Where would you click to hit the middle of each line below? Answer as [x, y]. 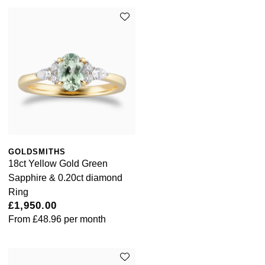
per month [84, 219]
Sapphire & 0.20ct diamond [65, 178]
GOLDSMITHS [37, 152]
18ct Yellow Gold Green [58, 164]
